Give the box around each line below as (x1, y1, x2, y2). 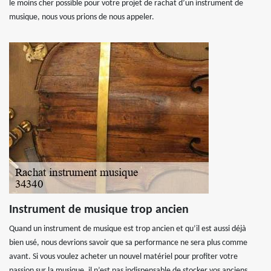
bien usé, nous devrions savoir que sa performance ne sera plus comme (9, 238, 247, 247)
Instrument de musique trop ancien (9, 204, 189, 216)
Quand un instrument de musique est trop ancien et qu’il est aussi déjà (9, 224, 246, 233)
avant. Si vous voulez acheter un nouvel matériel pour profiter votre (9, 252, 238, 261)
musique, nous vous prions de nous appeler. (9, 13, 154, 22)
